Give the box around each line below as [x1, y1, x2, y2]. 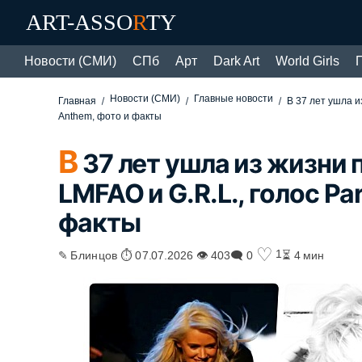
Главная [58, 95, 97, 107]
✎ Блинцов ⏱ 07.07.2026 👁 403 [58, 247, 231, 261]
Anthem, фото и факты [58, 111, 162, 122]
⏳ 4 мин [282, 247, 325, 261]
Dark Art [213, 54, 259, 68]
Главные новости [194, 93, 274, 104]
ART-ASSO [26, 10, 133, 35]
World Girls [276, 54, 339, 68]
